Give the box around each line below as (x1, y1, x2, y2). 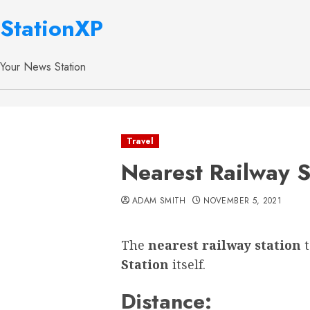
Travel (127, 134, 154, 147)
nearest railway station (148, 236, 304, 253)
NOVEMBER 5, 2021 (203, 194, 282, 207)
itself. (169, 255, 206, 273)
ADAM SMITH (132, 194, 186, 207)
